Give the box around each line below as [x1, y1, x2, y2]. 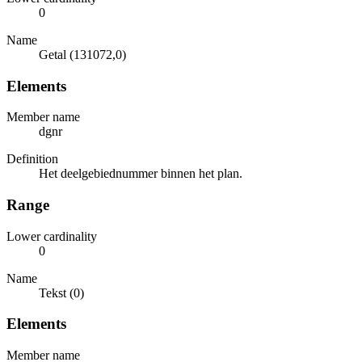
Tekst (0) [39, 285, 84, 300]
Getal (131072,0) [39, 47, 126, 61]
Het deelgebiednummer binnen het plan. [39, 166, 242, 181]
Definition [6, 152, 58, 166]
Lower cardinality [6, 229, 97, 243]
